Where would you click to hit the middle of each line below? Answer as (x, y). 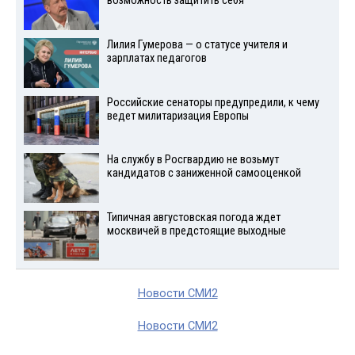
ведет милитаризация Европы (177, 116)
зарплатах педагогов (157, 58)
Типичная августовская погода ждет (193, 218)
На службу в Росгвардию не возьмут (193, 160)
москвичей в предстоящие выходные (196, 231)
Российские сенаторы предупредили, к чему (213, 102)
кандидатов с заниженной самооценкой (204, 174)
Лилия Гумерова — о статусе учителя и (197, 44)
